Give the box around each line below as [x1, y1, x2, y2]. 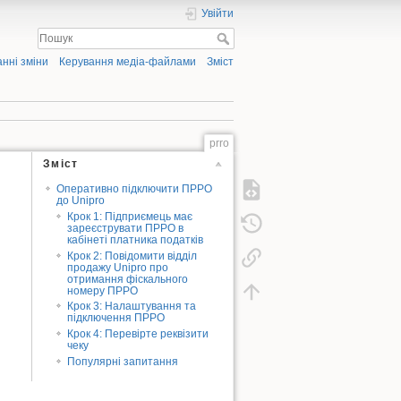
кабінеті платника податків [67, 233, 204, 246]
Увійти [201, 7, 234, 20]
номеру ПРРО [67, 284, 139, 297]
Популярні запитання [67, 355, 179, 369]
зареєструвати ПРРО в [67, 221, 184, 235]
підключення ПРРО [67, 311, 166, 325]
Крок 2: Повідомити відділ [67, 249, 198, 262]
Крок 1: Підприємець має [67, 209, 193, 223]
